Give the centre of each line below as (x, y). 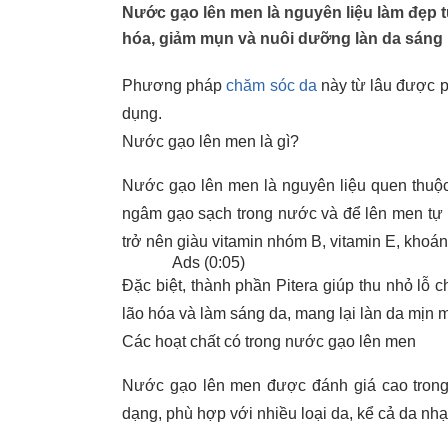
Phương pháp (174, 85)
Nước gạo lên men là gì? (210, 141)
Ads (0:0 (201, 262)
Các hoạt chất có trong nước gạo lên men (269, 341)
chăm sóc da (271, 85)
